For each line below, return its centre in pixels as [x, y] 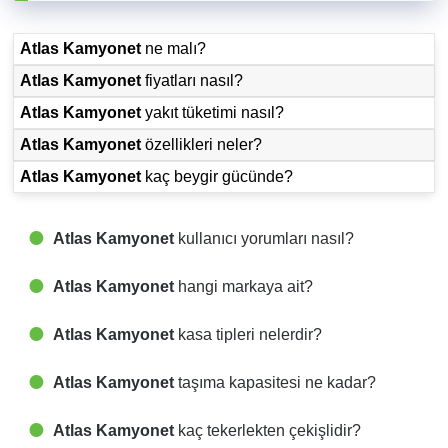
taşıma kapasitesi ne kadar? [275, 383]
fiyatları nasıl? [192, 81]
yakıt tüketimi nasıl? [213, 113]
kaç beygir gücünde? [217, 177]
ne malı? [174, 49]
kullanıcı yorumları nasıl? [264, 239]
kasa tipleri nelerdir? [248, 335]
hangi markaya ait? [243, 287]
